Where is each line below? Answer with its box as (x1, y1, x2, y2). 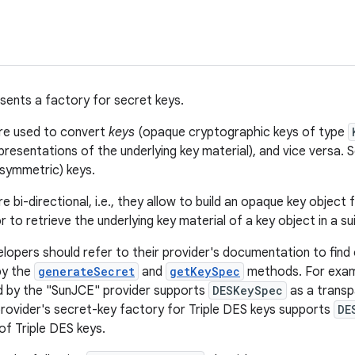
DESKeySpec (212, 283, 283, 298)
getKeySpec (170, 264, 240, 279)
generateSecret (38, 264, 135, 279)
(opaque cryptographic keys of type (135, 124, 348, 140)
